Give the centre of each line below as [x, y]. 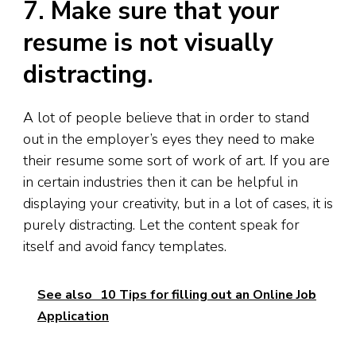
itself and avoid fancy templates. [125, 246]
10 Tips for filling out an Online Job [208, 294]
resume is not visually [148, 43]
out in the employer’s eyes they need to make [169, 139]
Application [73, 316]
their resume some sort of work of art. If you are [176, 160]
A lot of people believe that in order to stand [166, 117]
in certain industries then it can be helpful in [161, 182]
